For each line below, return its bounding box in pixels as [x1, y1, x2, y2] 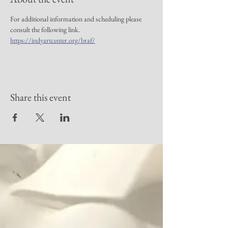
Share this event [10, 91, 71, 104]
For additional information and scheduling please [10, 14, 143, 23]
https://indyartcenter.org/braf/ [10, 36, 95, 45]
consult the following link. [10, 25, 81, 34]
